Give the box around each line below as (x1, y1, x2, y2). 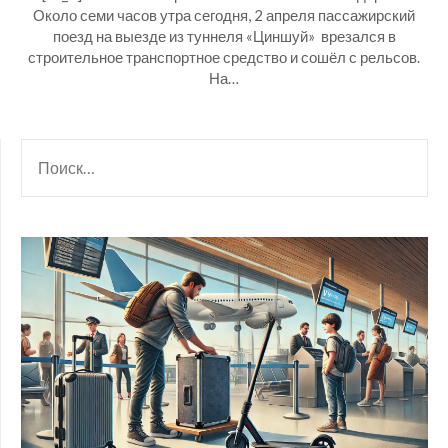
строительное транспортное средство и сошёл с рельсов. (28, 48, 420, 66)
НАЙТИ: (20, 141, 76, 159)
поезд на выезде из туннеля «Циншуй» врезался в (52, 27, 396, 45)
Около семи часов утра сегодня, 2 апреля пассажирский (33, 6, 415, 24)
